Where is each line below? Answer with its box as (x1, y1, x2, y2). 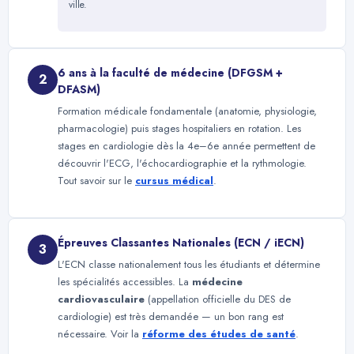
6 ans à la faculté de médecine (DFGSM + (58, 65, 283, 81)
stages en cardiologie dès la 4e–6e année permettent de (58, 138, 315, 154)
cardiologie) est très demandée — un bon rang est (58, 308, 284, 324)
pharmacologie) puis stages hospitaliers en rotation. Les (58, 121, 301, 137)
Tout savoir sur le (58, 173, 135, 189)
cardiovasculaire (58, 291, 145, 307)
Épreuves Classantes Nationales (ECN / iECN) (58, 234, 304, 250)
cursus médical (135, 173, 213, 189)
